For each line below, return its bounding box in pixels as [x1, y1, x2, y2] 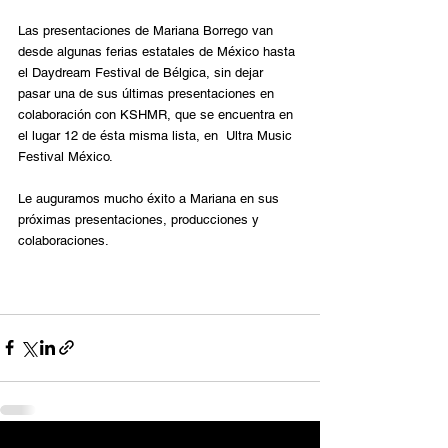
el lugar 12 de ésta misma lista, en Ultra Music [18, 127, 296, 143]
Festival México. [18, 148, 113, 164]
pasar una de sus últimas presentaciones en [18, 85, 278, 101]
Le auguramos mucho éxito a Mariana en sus [18, 190, 283, 206]
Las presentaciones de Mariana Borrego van [18, 22, 277, 38]
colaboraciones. [18, 232, 109, 248]
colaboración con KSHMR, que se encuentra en [18, 106, 297, 122]
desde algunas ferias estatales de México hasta [18, 43, 299, 59]
